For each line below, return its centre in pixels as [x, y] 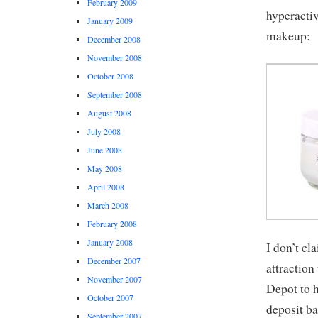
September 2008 [115, 95]
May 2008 [105, 169]
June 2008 [105, 150]
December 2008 [114, 39]
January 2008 [110, 242]
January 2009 [110, 21]
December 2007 [114, 261]
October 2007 [110, 298]
